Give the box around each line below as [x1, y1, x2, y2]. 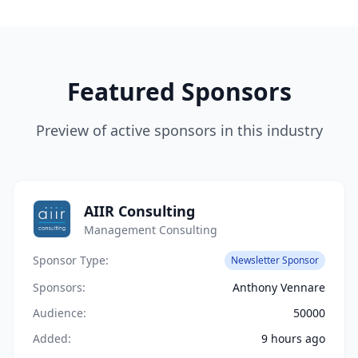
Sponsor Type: [33, 253, 109, 268]
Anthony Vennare [233, 280, 325, 295]
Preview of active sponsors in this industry [35, 121, 323, 140]
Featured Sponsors [66, 75, 292, 108]
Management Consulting [84, 222, 217, 237]
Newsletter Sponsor [231, 253, 319, 267]
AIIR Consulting [84, 201, 195, 221]
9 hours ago [261, 331, 325, 346]
